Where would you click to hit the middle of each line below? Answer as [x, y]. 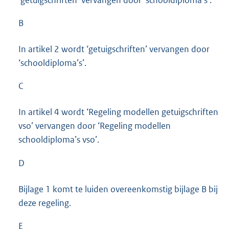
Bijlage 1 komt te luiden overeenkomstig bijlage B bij [118, 189]
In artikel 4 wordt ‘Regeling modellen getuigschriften [118, 112]
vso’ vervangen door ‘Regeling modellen [95, 126]
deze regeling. [45, 203]
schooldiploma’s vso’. [59, 140]
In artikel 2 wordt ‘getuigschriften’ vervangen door [114, 49]
